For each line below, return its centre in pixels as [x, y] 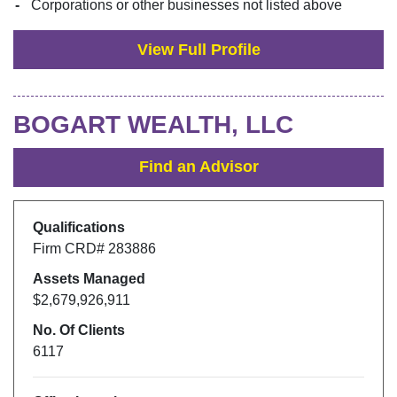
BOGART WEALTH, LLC [153, 125]
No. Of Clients [78, 331]
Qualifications [78, 228]
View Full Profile [198, 49]
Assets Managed [89, 279]
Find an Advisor [198, 167]
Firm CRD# [70, 249]
